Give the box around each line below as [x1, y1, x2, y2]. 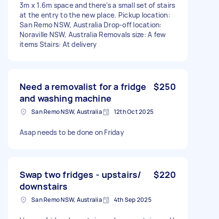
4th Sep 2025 [113, 195, 152, 204]
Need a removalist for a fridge [20, 80, 147, 92]
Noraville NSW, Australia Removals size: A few [20, 29, 166, 39]
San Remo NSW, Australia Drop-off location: [20, 20, 162, 29]
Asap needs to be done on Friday [20, 127, 124, 137]
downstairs [20, 180, 68, 192]
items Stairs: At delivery [20, 39, 97, 49]
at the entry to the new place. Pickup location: [20, 10, 170, 20]
